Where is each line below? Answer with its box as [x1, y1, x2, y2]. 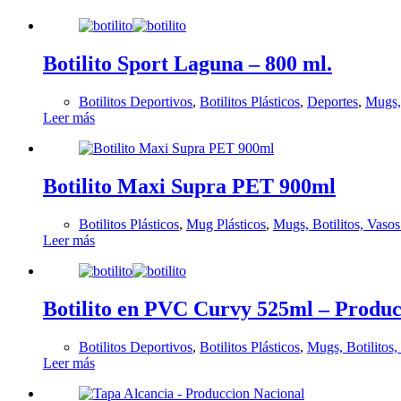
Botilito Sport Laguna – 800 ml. [43, 52, 332, 76]
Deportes [307, 94, 358, 110]
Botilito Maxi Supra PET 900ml [43, 174, 336, 198]
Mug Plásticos [186, 216, 266, 232]
